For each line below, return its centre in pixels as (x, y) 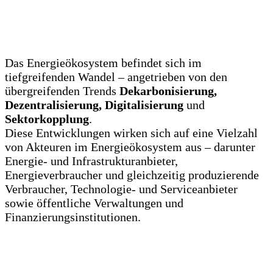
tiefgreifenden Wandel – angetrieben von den (116, 77)
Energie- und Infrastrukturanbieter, (91, 161)
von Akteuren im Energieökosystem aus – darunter (130, 147)
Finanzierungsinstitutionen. (73, 217)
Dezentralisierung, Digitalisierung (96, 105)
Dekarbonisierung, (168, 91)
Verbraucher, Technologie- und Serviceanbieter (121, 189)
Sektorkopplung (47, 119)
